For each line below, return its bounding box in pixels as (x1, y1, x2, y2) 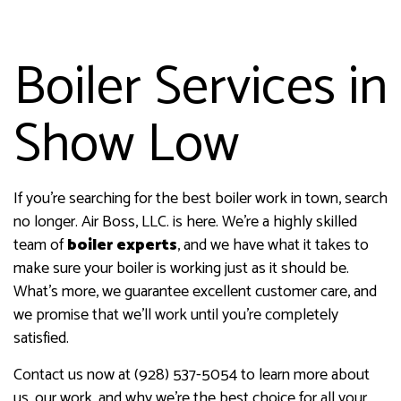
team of (13, 232, 67, 260)
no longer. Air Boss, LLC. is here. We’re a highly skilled (13, 209, 357, 236)
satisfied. (13, 325, 69, 353)
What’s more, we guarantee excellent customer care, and (13, 278, 377, 306)
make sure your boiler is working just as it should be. (13, 255, 349, 283)
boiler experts (67, 232, 177, 260)
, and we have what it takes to (177, 232, 369, 260)
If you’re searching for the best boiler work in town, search (13, 185, 388, 213)
